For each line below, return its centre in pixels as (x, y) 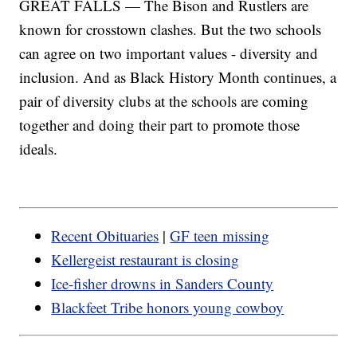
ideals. (39, 148)
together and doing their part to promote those (160, 124)
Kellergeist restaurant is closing (145, 260)
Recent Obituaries (105, 236)
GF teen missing (220, 236)
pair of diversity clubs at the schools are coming (164, 100)
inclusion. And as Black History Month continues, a (178, 76)
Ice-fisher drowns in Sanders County (163, 284)
